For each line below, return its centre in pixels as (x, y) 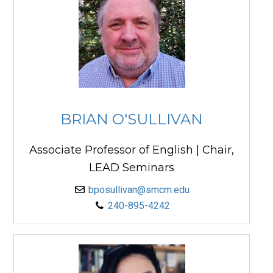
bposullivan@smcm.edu (139, 190)
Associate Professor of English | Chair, (132, 150)
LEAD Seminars (132, 168)
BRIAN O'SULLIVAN (132, 119)
